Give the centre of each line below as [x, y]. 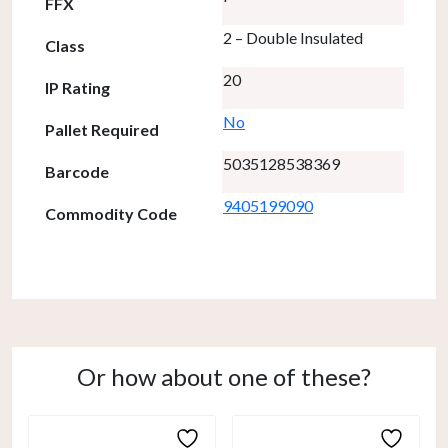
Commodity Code [111, 213]
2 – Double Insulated [293, 37]
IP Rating [77, 87]
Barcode [77, 171]
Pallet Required [102, 129]
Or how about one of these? [224, 376]
